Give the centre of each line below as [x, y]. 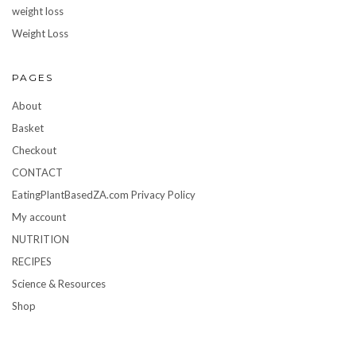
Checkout [34, 151]
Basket [28, 128]
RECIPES [32, 262]
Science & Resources [59, 284]
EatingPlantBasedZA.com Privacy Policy [104, 195]
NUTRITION [41, 240]
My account [39, 217]
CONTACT [37, 173]
